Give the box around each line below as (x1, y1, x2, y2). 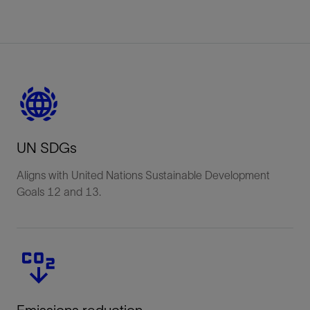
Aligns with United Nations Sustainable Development (17, 168, 270, 181)
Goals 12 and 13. (17, 185, 101, 198)
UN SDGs (17, 139, 77, 156)
